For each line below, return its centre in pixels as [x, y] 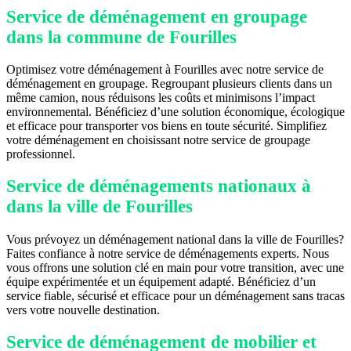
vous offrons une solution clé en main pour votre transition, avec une [175, 267]
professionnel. [41, 154]
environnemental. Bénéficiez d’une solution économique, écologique [175, 112]
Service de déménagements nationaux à [159, 186]
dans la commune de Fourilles [121, 38]
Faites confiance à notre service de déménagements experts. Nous [168, 253]
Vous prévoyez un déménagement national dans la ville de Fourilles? [175, 239]
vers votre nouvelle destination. [83, 309]
